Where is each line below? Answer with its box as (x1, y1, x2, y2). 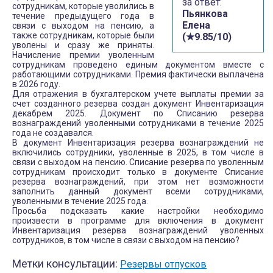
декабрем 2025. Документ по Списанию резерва (12, 108, 264, 118)
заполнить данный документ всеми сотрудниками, (12, 186, 264, 196)
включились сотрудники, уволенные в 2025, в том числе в (12, 147, 264, 157)
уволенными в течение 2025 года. (12, 196, 148, 206)
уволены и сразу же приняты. (12, 40, 154, 50)
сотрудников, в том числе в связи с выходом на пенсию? (12, 235, 239, 245)
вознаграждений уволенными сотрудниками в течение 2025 (12, 118, 264, 128)
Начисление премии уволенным (12, 50, 154, 60)
